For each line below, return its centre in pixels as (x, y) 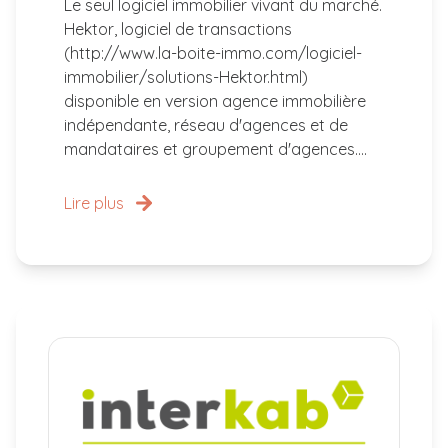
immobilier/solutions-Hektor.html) (186, 77)
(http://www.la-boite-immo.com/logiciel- (213, 53)
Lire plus (94, 203)
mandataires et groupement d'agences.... (215, 149)
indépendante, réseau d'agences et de (206, 125)
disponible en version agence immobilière (215, 101)
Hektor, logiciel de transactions (178, 29)
